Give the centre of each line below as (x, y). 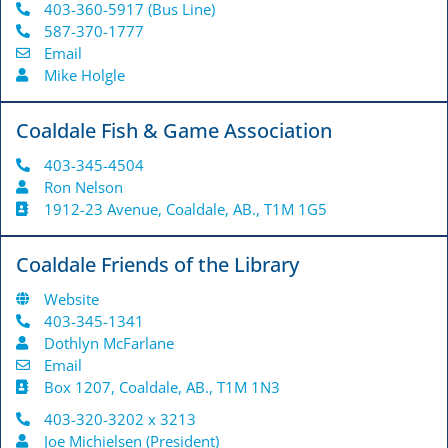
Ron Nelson (83, 187)
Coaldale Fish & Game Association (174, 131)
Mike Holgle (84, 75)
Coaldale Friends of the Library (157, 265)
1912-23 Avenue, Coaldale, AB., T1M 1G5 (185, 209)
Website (71, 299)
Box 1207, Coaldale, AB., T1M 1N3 (161, 387)
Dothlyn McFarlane (108, 343)
